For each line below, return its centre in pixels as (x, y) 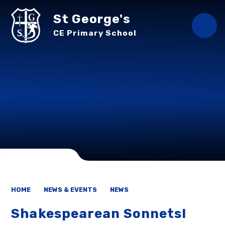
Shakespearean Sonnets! (99, 213)
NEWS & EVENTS (71, 190)
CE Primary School (95, 33)
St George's (92, 19)
